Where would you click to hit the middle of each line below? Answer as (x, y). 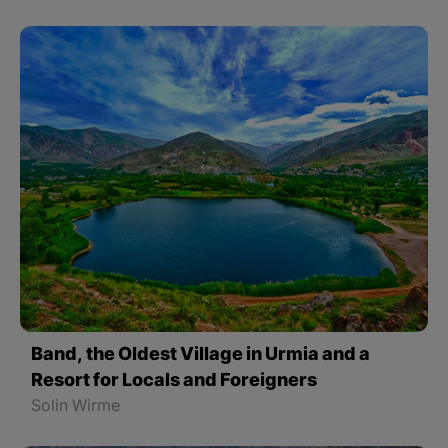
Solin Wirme (76, 407)
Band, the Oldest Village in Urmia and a (201, 356)
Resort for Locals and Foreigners (174, 382)
